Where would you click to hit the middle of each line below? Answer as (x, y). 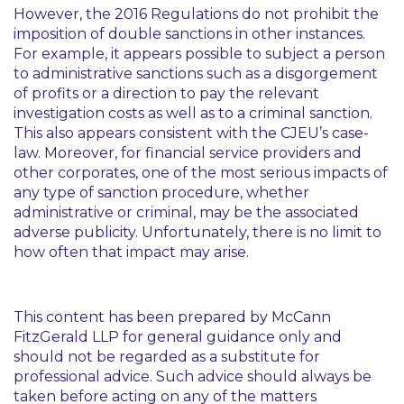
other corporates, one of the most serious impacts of (201, 173)
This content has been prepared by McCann (172, 317)
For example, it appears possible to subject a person (199, 54)
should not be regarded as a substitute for (167, 357)
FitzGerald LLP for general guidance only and (178, 337)
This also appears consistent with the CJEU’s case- (191, 133)
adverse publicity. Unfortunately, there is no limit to (197, 232)
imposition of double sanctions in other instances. (189, 34)
